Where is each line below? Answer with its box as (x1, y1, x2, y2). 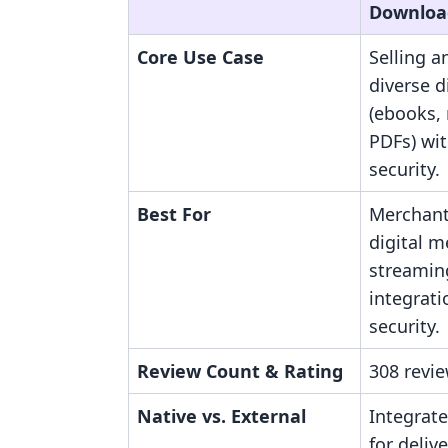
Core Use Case (137, 45, 264, 69)
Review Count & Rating (137, 359, 343, 383)
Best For (137, 202, 211, 226)
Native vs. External (137, 404, 306, 428)
